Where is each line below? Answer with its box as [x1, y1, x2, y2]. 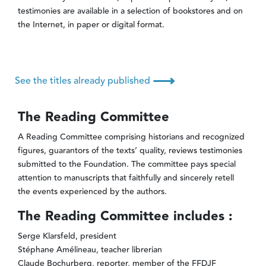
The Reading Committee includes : [17, 206, 233, 227]
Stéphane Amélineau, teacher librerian [17, 243, 162, 257]
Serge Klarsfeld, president [17, 230, 116, 243]
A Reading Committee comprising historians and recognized [17, 131, 245, 144]
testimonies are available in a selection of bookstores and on [17, 5, 243, 18]
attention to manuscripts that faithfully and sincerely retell [17, 172, 234, 185]
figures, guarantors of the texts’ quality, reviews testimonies [17, 144, 242, 158]
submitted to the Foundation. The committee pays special [17, 158, 236, 172]
